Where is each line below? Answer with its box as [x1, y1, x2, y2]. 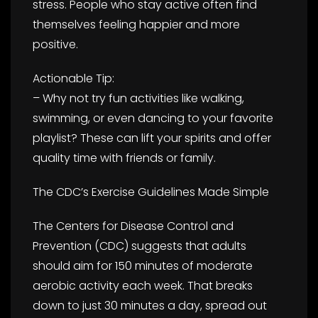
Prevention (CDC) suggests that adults [33, 237, 246, 254]
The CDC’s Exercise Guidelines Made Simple [33, 183, 269, 200]
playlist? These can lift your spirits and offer [33, 129, 271, 146]
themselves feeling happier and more [33, 16, 240, 33]
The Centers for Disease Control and [33, 217, 234, 234]
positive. [33, 35, 78, 53]
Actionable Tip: [33, 70, 114, 87]
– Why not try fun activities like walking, [33, 89, 244, 106]
